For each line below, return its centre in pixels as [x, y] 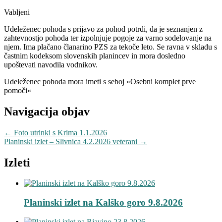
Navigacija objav [47, 111]
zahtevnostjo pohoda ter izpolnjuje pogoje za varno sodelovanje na [108, 38]
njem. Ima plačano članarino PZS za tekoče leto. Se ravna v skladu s [111, 47]
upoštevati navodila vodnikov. [51, 64]
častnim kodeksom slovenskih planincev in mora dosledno [95, 55]
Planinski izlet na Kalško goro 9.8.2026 [103, 203]
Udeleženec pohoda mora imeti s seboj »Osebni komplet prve [100, 81]
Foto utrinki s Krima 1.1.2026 [59, 132]
